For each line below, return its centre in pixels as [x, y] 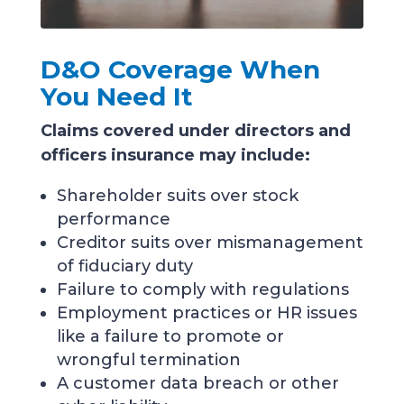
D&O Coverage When [180, 69]
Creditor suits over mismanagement [210, 242]
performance [113, 219]
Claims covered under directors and [195, 130]
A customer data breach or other [197, 383]
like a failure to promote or [170, 336]
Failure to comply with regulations [202, 289]
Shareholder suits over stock [177, 195]
